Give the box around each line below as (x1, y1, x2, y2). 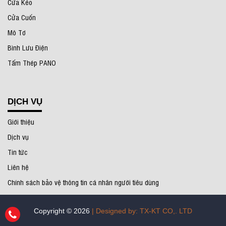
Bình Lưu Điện (8, 42, 48, 52)
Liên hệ (8, 161, 29, 172)
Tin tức (8, 146, 28, 156)
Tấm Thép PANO (8, 57, 56, 67)
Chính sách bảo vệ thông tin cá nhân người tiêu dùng (8, 177, 159, 187)
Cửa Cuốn (8, 12, 36, 22)
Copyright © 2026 (34, 206, 92, 215)
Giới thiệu (8, 116, 34, 126)
